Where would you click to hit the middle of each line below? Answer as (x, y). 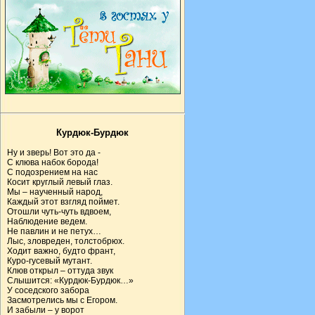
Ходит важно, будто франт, (61, 251)
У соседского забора (48, 291)
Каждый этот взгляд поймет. (63, 202)
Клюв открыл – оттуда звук (60, 271)
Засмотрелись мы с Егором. (62, 301)
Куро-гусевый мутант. (50, 261)
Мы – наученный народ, (55, 192)
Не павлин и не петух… (54, 232)
